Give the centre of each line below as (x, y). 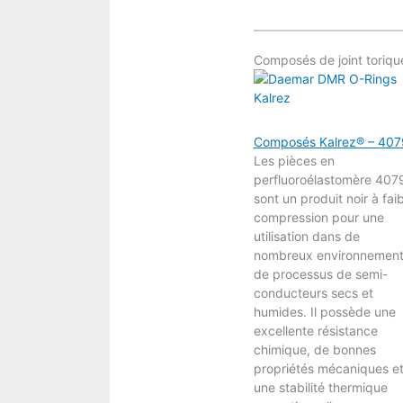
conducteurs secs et (313, 292)
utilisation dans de (306, 236)
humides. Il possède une (324, 311)
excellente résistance (315, 330)
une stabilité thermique (320, 387)
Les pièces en (294, 160)
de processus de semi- (320, 273)
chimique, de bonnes (314, 349)
